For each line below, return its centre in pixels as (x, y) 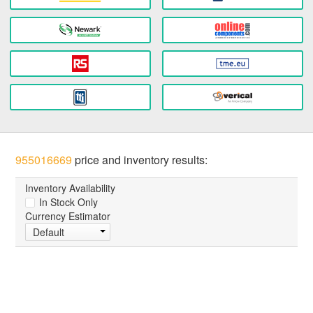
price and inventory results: (140, 160)
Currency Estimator (68, 216)
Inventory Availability (71, 188)
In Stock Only (67, 202)
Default (49, 232)
